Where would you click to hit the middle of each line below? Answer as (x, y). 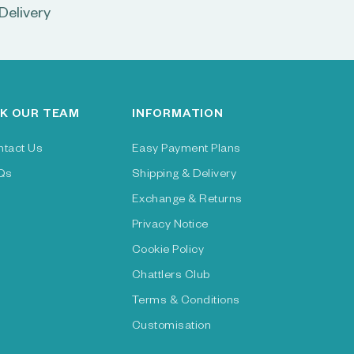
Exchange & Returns (187, 201)
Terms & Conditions (186, 302)
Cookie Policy (168, 251)
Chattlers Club (171, 277)
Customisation (171, 327)
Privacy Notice (170, 226)
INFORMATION (177, 115)
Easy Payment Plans (186, 150)
